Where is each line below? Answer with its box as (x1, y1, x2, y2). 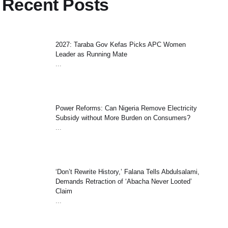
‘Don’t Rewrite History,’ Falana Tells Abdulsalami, (55, 168, 199, 176)
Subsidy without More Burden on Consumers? (55, 114, 190, 122)
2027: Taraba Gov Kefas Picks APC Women (55, 41, 186, 48)
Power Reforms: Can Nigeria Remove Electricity (55, 104, 197, 112)
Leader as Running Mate (55, 50, 127, 58)
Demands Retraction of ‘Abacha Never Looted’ (55, 178, 192, 185)
